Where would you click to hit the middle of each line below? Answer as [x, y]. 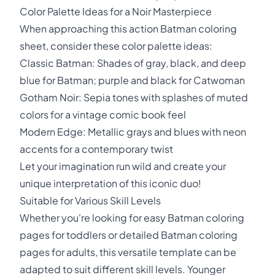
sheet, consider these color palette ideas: [116, 46]
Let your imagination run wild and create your [123, 166]
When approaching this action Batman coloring [128, 29]
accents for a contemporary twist [96, 149]
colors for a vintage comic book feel [103, 114]
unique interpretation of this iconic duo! [110, 183]
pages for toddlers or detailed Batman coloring [129, 235]
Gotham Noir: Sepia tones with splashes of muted [134, 97]
